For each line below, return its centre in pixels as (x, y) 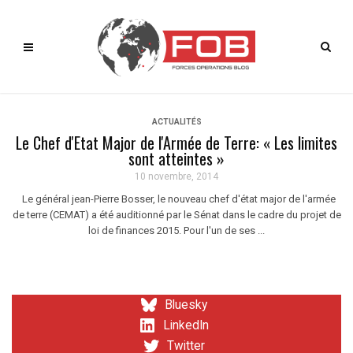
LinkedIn (186, 325)
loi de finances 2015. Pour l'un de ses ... (176, 230)
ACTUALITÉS (176, 122)
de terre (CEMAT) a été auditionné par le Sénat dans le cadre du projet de (176, 215)
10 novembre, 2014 (176, 176)
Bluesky (186, 305)
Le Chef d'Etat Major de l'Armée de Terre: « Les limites (176, 143)
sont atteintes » (176, 158)
